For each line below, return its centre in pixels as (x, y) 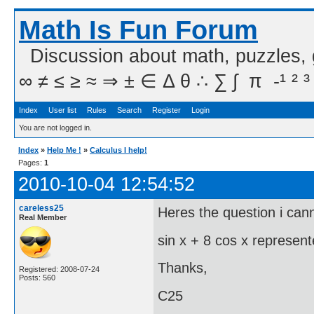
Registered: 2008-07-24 (59, 269)
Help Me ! (64, 150)
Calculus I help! (118, 150)
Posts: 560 (37, 278)
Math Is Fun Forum (138, 30)
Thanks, (183, 268)
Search (129, 110)
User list (62, 110)
